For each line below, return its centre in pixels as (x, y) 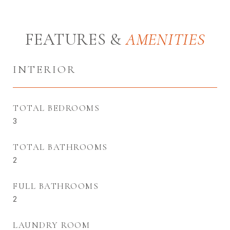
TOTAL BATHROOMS (60, 147)
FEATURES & (75, 40)
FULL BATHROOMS (56, 186)
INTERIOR (44, 70)
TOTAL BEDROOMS (56, 108)
